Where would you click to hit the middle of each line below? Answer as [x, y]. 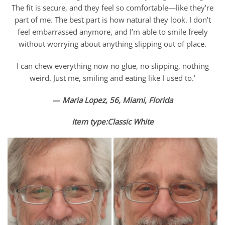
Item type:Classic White [113, 122]
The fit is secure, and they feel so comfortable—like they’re [113, 8]
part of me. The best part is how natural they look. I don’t [113, 20]
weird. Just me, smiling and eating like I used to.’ [113, 78]
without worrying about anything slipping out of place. [113, 44]
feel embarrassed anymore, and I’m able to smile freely [113, 32]
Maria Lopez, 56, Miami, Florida [117, 100]
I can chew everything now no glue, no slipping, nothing [113, 66]
